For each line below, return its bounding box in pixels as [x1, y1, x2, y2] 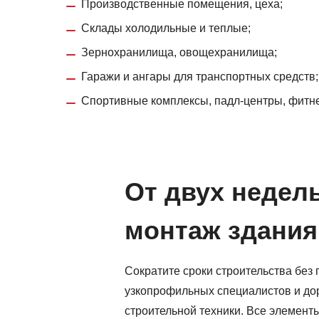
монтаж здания [125, 216, 318, 246]
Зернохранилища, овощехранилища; [81, 46, 277, 59]
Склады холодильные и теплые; [81, 22, 251, 35]
